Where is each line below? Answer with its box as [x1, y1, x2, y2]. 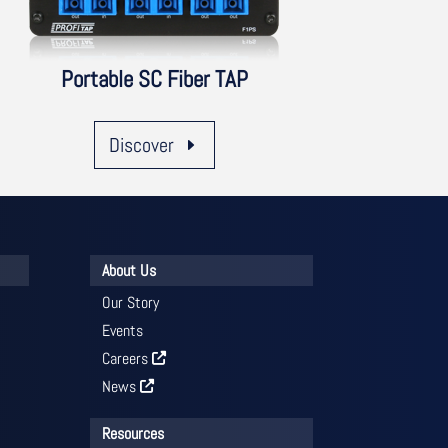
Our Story [102, 291, 160, 313]
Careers [102, 347, 153, 369]
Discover [108, 132, 174, 159]
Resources [102, 422, 165, 444]
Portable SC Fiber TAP [60, 64, 248, 95]
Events [102, 319, 144, 341]
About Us [102, 259, 157, 281]
